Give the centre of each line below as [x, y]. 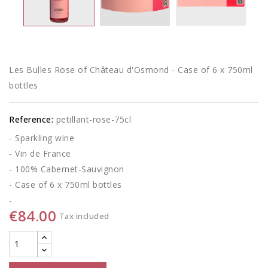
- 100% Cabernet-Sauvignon [67, 169]
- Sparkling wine [42, 138]
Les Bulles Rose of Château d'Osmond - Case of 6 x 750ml [131, 69]
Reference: [31, 119]
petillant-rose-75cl [93, 119]
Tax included [84, 216]
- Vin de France [40, 153]
